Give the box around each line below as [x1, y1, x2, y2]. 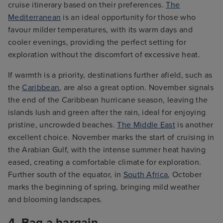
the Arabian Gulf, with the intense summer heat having [8, 144, 206, 155]
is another [175, 119, 214, 130]
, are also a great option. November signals [59, 82, 214, 93]
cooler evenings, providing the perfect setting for [8, 37, 187, 47]
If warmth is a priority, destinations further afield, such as [8, 70, 213, 80]
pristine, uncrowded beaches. [8, 119, 117, 130]
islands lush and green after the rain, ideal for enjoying [8, 107, 206, 117]
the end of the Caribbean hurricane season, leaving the [8, 95, 208, 105]
